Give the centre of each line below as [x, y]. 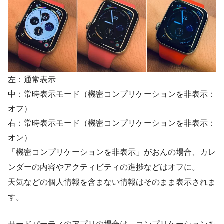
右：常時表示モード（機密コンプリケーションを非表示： [112, 123]
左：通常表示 [32, 80]
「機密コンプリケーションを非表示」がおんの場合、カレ [112, 152]
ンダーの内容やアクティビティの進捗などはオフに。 [104, 167]
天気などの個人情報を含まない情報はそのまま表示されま [112, 182]
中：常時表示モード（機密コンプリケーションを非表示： [112, 94]
